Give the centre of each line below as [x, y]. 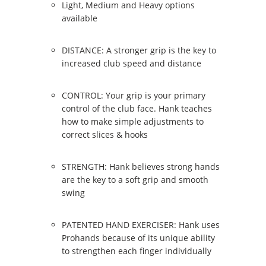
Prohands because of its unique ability [138, 237]
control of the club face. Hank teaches [137, 108]
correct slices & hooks [105, 134]
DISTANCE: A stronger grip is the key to [139, 50]
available [80, 18]
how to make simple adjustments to [133, 121]
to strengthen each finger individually [137, 251]
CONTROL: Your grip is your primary [134, 95]
